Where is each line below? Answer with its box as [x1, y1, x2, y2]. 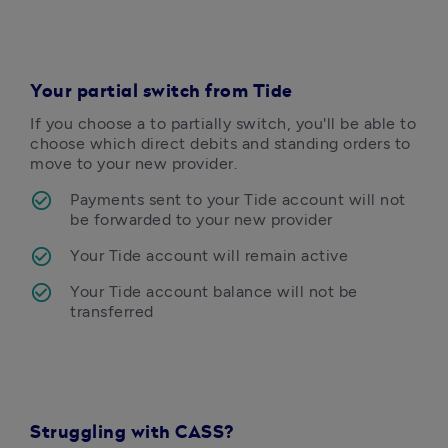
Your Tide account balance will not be [70, 282, 358, 301]
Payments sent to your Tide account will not [70, 190, 406, 209]
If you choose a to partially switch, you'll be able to [30, 114, 416, 133]
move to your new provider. [30, 154, 242, 173]
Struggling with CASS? [30, 424, 234, 442]
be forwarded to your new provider [70, 210, 333, 229]
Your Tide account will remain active [70, 246, 348, 265]
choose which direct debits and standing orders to [30, 134, 411, 153]
